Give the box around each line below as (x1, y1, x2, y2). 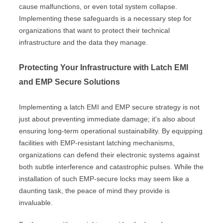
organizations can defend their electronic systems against (19, 151, 200, 159)
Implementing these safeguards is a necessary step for (19, 14, 192, 22)
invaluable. (19, 199, 53, 207)
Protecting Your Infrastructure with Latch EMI (19, 63, 188, 72)
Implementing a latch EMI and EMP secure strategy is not (19, 103, 200, 111)
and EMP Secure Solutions (19, 78, 120, 86)
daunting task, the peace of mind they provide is (19, 187, 170, 195)
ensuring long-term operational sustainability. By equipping (19, 127, 203, 135)
